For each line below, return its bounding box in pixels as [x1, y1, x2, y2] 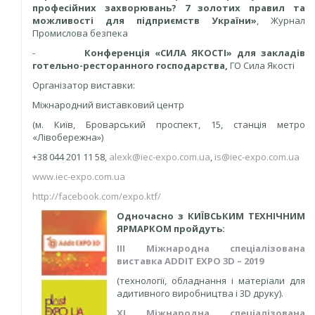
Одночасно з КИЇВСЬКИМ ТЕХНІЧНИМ [117, 210, 305, 222]
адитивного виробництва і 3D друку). [117, 287, 283, 300]
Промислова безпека [32, 27, 128, 39]
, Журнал [257, 14, 305, 27]
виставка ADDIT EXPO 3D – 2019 [117, 255, 264, 267]
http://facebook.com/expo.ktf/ [32, 190, 161, 202]
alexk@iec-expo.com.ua [109, 150, 210, 163]
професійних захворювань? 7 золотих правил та [32, 1, 305, 14]
